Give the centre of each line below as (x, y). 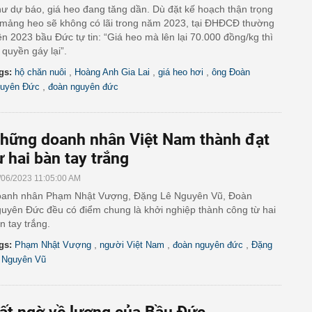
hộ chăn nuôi (40, 72)
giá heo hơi (181, 72)
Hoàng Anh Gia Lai (112, 72)
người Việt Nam (132, 245)
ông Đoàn (231, 72)
